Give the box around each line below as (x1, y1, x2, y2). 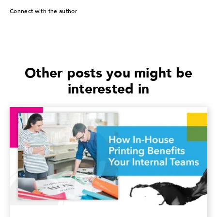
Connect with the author (10, 7, 77, 15)
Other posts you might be (25, 64, 192, 83)
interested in (67, 80, 150, 99)
